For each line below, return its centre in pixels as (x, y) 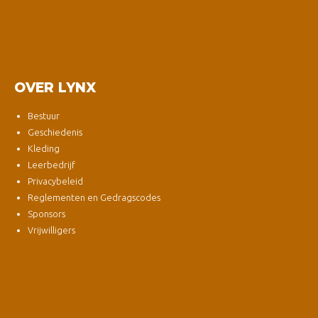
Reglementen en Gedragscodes (94, 197)
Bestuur (43, 115)
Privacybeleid (55, 181)
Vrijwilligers (51, 230)
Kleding (43, 148)
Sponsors (46, 213)
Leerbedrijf (51, 164)
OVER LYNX (55, 87)
